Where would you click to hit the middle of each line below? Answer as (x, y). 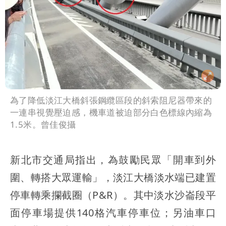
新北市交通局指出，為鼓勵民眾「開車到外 (113, 160)
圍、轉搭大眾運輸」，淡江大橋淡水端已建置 (113, 178)
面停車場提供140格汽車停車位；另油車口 (113, 213)
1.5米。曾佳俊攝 (43, 125)
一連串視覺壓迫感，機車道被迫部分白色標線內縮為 (111, 112)
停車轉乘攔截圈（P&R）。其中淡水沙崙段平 (113, 195)
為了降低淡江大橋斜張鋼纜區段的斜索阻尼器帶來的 (111, 100)
